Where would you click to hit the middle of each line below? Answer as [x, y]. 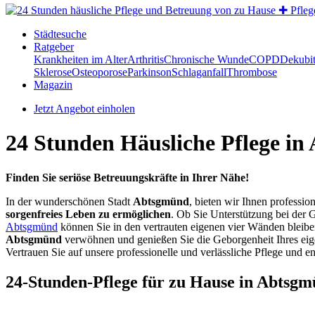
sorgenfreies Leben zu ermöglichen [88, 214]
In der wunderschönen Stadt [69, 201]
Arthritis [146, 59]
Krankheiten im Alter [81, 59]
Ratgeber [54, 47]
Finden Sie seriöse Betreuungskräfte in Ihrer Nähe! [127, 177]
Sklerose [53, 72]
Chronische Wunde [206, 59]
